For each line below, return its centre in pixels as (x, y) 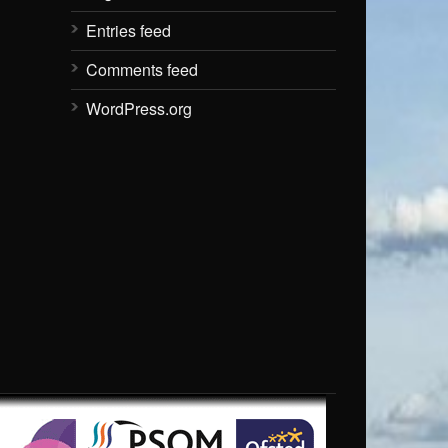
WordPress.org (139, 108)
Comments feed (142, 69)
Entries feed (128, 30)
